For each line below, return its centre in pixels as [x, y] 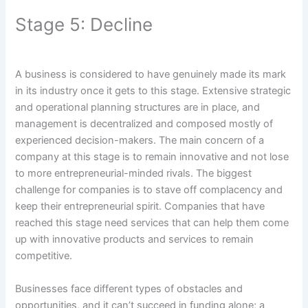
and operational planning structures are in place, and [138, 108]
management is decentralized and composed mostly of [144, 124]
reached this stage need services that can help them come [152, 223]
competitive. [44, 256]
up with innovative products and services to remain [135, 240]
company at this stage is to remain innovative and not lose [152, 157]
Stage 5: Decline [84, 25]
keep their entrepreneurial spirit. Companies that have [140, 207]
